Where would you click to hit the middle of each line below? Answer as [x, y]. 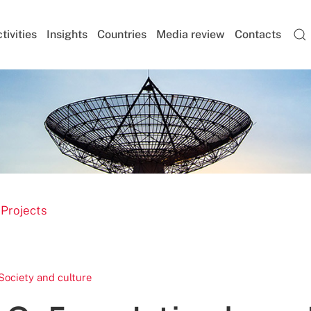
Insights [67, 34]
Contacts [258, 34]
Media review [191, 34]
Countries [122, 34]
